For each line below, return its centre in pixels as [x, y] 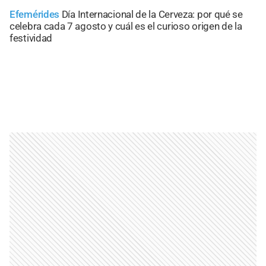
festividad [31, 38]
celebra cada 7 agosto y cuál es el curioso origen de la [126, 26]
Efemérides [34, 15]
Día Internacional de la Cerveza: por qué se [152, 15]
